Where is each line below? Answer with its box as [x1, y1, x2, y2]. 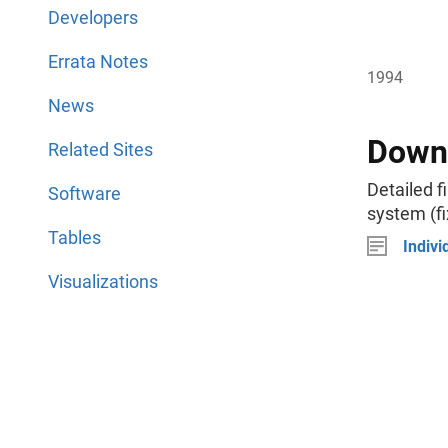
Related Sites [48, 139, 153, 160]
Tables [48, 227, 101, 248]
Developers [48, 7, 138, 28]
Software [48, 183, 121, 204]
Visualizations [48, 271, 158, 292]
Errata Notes [48, 51, 148, 72]
